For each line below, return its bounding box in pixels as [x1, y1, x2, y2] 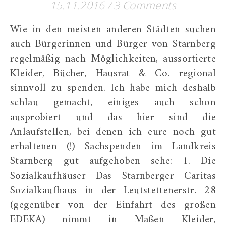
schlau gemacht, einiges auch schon [10, 93, 216, 112]
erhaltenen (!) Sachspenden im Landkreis [10, 137, 216, 156]
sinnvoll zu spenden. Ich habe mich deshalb [10, 79, 216, 97]
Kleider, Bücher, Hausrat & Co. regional [10, 64, 216, 83]
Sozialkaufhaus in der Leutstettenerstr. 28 [10, 181, 216, 200]
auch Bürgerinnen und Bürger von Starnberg [10, 35, 216, 53]
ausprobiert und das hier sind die [10, 108, 216, 127]
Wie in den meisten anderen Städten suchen [10, 20, 20, 39]
